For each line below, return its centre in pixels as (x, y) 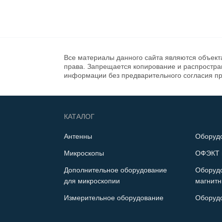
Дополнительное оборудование (115, 170)
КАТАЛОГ (79, 116)
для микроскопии (92, 181)
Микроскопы (84, 153)
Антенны (78, 136)
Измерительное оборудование (114, 198)
